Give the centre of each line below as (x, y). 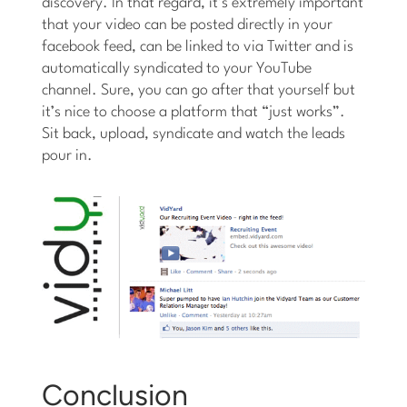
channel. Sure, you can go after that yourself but (199, 90)
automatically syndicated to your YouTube (177, 68)
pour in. (68, 155)
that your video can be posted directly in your (188, 25)
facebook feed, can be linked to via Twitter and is (198, 46)
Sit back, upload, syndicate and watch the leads (194, 134)
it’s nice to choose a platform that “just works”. (194, 112)
